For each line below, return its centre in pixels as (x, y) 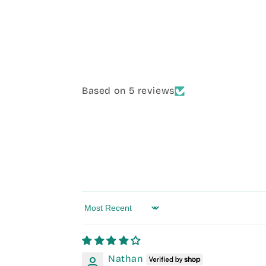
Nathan (126, 259)
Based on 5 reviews (128, 91)
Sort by (99, 213)
